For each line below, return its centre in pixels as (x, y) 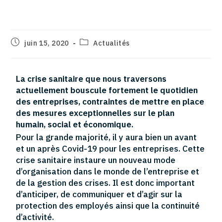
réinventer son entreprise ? (98, 11)
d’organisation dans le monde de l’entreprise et (108, 171)
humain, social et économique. (75, 124)
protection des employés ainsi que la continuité (108, 205)
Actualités (112, 43)
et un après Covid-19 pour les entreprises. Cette (111, 148)
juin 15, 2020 (47, 43)
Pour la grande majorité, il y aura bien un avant (107, 137)
